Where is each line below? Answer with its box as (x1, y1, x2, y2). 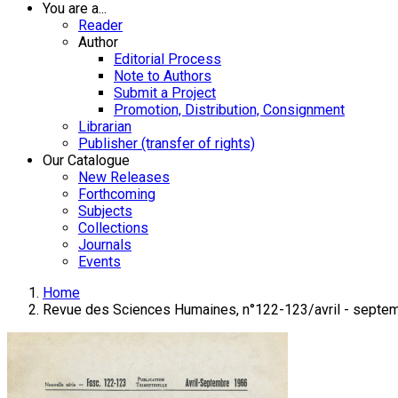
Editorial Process (114, 51, 221, 68)
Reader (78, 17, 123, 34)
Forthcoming (78, 186, 155, 203)
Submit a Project (114, 84, 216, 101)
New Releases (78, 169, 170, 186)
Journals (78, 236, 131, 253)
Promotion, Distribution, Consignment (114, 101, 345, 118)
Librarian (78, 118, 131, 135)
